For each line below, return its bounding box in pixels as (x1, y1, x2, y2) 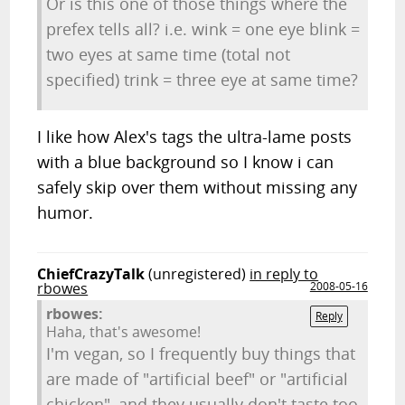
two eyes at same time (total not (46, 43, 291, 65)
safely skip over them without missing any (37, 176, 358, 198)
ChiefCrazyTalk (37, 264, 146, 284)
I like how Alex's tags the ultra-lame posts (37, 126, 353, 147)
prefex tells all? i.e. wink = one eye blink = (46, 18, 361, 40)
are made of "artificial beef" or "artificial (46, 368, 349, 390)
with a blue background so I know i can (37, 151, 334, 173)
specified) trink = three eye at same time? (46, 69, 359, 90)
